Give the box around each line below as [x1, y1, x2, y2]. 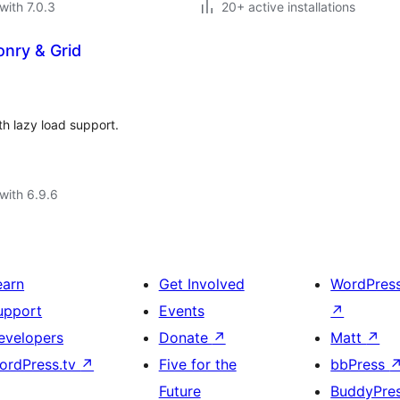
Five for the [158, 355, 237, 373]
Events [158, 302, 204, 320]
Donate [158, 329, 212, 346]
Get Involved [158, 275, 245, 293]
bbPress [330, 355, 390, 373]
